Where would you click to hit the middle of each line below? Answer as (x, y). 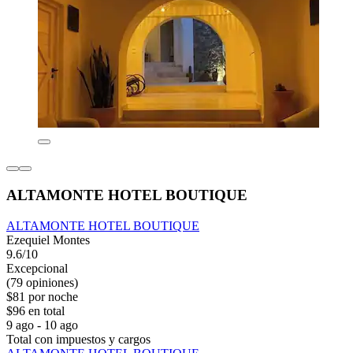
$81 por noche (42, 296)
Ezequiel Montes (48, 240)
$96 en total (35, 310)
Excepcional (37, 268)
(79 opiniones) (42, 282)
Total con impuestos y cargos (78, 339)
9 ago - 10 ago (42, 325)
